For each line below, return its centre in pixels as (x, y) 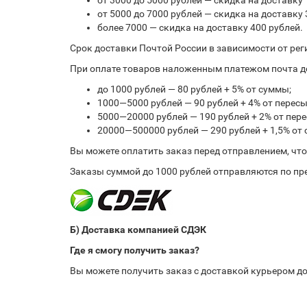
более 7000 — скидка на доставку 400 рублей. (200, 27)
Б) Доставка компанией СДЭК (138, 230)
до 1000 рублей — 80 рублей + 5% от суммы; (194, 89)
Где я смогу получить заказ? (135, 250)
